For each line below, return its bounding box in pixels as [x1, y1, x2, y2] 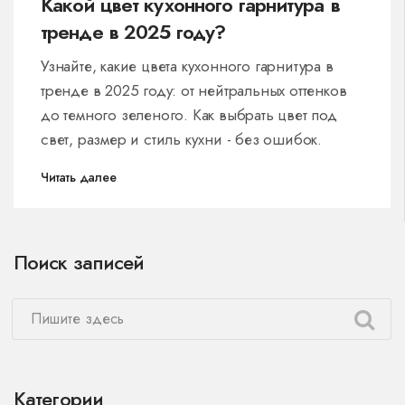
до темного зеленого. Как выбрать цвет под [41, 103, 337, 126]
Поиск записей [14, 247, 145, 277]
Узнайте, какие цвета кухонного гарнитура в [41, 54, 334, 77]
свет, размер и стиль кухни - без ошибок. [41, 127, 322, 150]
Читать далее [41, 167, 117, 186]
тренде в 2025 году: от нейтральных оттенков [41, 79, 347, 101]
